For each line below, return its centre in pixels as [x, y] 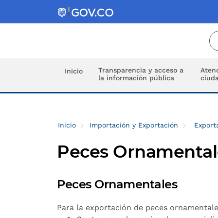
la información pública [136, 78]
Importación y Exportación [134, 125]
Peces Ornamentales [117, 184]
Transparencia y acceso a [141, 70]
